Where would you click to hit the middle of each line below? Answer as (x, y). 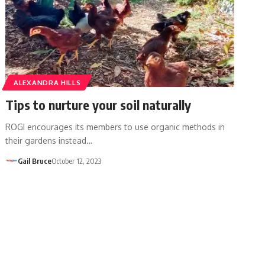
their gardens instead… (49, 140)
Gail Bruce (34, 161)
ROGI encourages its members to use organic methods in (115, 127)
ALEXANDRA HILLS (47, 82)
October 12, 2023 (76, 161)
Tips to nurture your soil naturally (98, 104)
